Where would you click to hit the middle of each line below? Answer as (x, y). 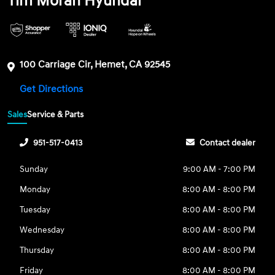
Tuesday (35, 210)
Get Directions (53, 89)
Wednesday (42, 230)
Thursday (37, 250)
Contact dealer (227, 143)
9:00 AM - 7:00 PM (219, 169)
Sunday (34, 169)
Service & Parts (56, 115)
